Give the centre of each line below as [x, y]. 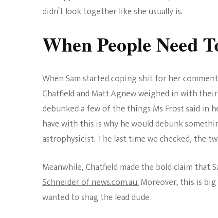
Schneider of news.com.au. [91, 183]
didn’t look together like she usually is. [112, 12]
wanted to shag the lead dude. [97, 198]
